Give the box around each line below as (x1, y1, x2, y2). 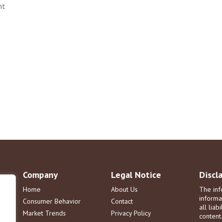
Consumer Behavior (23, 196, 81, 206)
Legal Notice (111, 168, 162, 180)
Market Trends (23, 208, 66, 218)
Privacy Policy (111, 208, 152, 218)
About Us (111, 184, 138, 194)
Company (23, 168, 58, 180)
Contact (111, 196, 133, 206)
